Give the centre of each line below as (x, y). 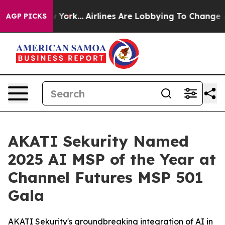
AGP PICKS (26, 16)
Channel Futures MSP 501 (106, 177)
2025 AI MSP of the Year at (112, 159)
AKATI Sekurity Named (98, 141)
